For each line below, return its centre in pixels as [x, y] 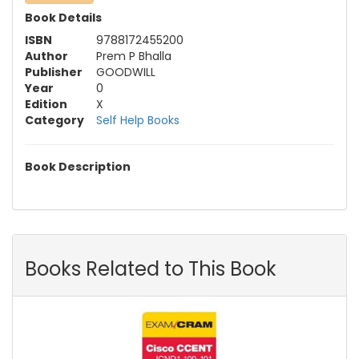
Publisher [54, 73]
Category [54, 121]
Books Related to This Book [151, 269]
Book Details [63, 18]
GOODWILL [126, 73]
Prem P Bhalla [134, 56]
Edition [46, 105]
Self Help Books [138, 121]
